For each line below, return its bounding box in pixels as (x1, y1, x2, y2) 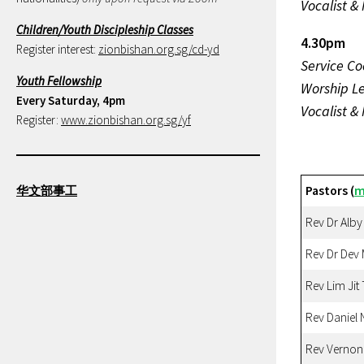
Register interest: (16, 41, 96, 57)
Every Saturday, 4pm (16, 92, 125, 108)
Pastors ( (305, 182, 354, 198)
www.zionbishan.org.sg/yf (61, 111, 191, 128)
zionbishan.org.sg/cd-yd (98, 41, 219, 57)
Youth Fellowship (16, 72, 102, 89)
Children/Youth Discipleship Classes (16, 21, 193, 37)
